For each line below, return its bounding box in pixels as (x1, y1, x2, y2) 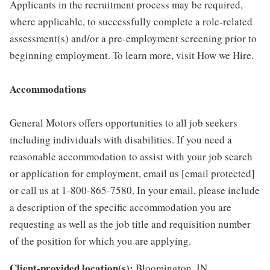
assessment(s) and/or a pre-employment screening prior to (10, 31, 257, 45)
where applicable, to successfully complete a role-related (10, 14, 253, 28)
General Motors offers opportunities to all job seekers (10, 115, 237, 130)
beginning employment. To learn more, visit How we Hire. (10, 48, 254, 62)
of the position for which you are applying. (10, 233, 191, 248)
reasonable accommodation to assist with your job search (10, 149, 253, 163)
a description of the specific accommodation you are (10, 199, 231, 214)
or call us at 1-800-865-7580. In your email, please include (10, 183, 260, 197)
